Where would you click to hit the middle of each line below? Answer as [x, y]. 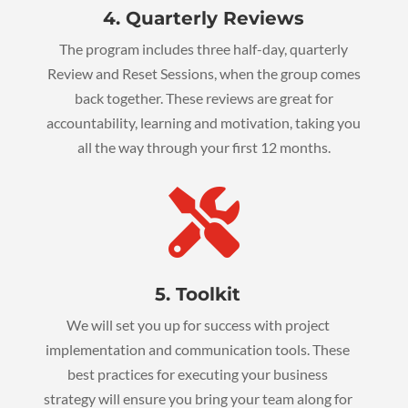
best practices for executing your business [198, 374]
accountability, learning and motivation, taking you [204, 123]
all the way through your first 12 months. [204, 148]
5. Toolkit [198, 295]
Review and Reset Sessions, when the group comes [204, 74]
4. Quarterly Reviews [204, 19]
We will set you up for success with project [198, 325]
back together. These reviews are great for [204, 98]
